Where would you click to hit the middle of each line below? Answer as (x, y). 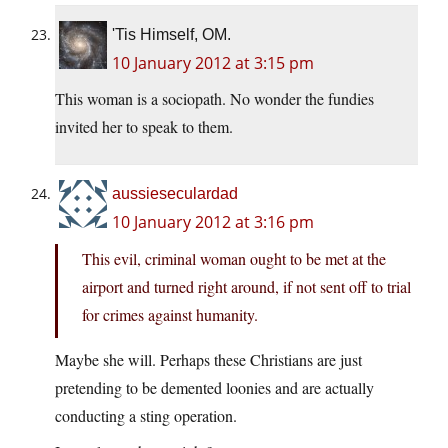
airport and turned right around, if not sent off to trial (246, 287)
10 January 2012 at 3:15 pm (213, 63)
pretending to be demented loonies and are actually (214, 388)
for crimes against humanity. (170, 315)
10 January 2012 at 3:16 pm (213, 222)
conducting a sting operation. (146, 416)
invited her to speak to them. (144, 127)
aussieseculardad (175, 194)
